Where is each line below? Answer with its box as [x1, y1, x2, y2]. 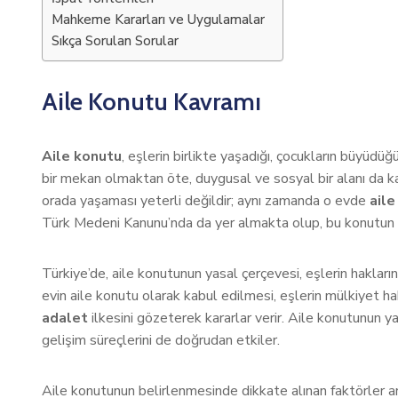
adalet [42, 308, 88, 328]
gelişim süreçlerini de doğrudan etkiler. [42, 330, 280, 350]
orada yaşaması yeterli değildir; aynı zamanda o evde [42, 191, 370, 211]
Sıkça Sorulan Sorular [52, 32, 179, 50]
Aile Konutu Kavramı [42, 86, 261, 116]
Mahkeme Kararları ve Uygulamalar [52, 11, 265, 28]
